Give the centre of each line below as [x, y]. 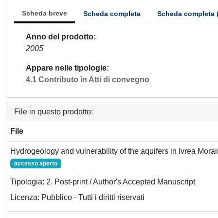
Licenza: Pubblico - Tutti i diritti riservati [77, 198]
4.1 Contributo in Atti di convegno [88, 80]
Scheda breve [45, 13]
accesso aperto [36, 163]
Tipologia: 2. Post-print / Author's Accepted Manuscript [103, 182]
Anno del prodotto [60, 37]
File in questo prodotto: [54, 112]
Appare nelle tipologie [66, 68]
